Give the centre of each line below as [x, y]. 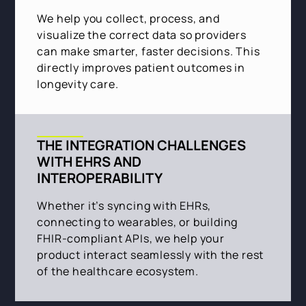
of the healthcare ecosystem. [118, 272]
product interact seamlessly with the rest [151, 255]
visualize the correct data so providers [142, 35]
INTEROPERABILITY [100, 178]
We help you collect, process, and [128, 19]
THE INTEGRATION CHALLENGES [142, 145]
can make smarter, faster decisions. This [149, 52]
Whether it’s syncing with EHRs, [124, 206]
